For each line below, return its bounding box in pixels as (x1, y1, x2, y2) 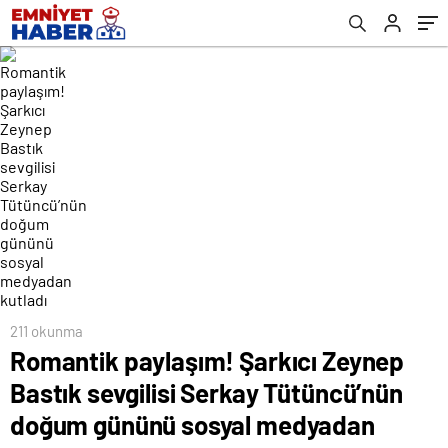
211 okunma (10, 322, 83, 340)
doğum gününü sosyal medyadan (10, 409, 375, 440)
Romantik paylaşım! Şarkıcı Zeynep (10, 345, 405, 376)
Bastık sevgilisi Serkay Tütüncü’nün (10, 377, 403, 408)
